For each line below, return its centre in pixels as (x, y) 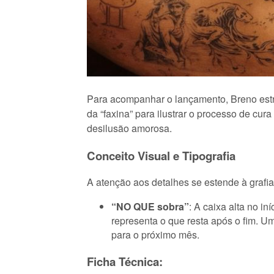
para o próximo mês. (155, 235)
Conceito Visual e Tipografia (161, 155)
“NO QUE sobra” (150, 207)
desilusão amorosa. (129, 128)
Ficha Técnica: (125, 262)
